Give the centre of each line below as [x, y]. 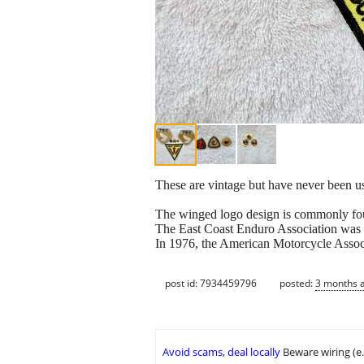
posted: [297, 283]
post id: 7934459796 [211, 283]
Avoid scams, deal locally [221, 352]
